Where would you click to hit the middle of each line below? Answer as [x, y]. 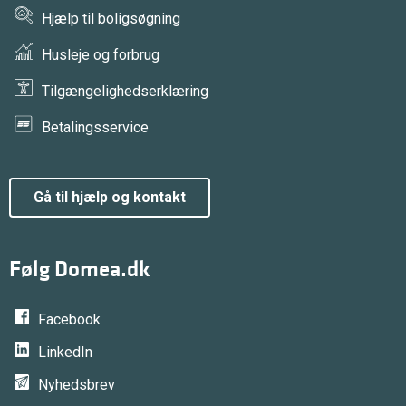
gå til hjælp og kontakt [115, 197]
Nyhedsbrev [77, 385]
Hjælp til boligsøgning [111, 18]
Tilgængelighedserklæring [125, 91]
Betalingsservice [95, 127]
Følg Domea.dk [80, 268]
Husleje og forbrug [100, 54]
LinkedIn [66, 353]
